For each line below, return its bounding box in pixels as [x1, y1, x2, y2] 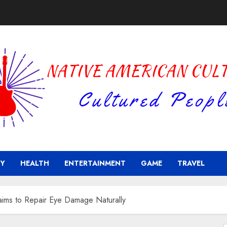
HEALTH [20, 158, 49, 168]
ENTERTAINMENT [64, 158, 126, 168]
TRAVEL [177, 158, 205, 168]
